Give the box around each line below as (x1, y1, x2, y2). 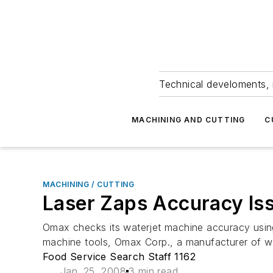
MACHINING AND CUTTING (132, 115, 246, 124)
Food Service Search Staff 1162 (43, 250, 196, 263)
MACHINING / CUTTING (43, 180, 135, 189)
